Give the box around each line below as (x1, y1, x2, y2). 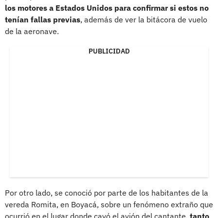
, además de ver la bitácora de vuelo (80, 14, 207, 24)
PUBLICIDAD (88, 46, 130, 55)
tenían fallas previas (5, 14, 80, 24)
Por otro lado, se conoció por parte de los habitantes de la (5, 187, 208, 198)
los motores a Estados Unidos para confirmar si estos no (5, 2, 209, 13)
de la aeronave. (5, 26, 59, 36)
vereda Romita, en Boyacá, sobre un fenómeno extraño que (5, 199, 213, 209)
